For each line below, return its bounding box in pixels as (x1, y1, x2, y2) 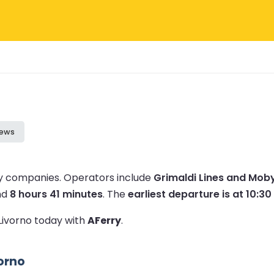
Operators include (64, 170, 154, 185)
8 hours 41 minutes (10, 187, 103, 201)
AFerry (87, 213, 121, 228)
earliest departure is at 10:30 (128, 187, 272, 201)
